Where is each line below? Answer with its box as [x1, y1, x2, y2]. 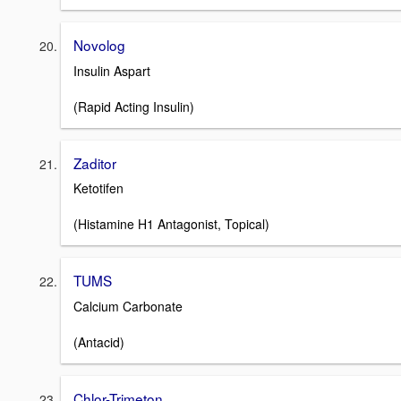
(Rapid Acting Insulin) [73, 97, 194, 115]
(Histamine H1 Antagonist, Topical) [73, 215, 269, 234]
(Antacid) [73, 333, 124, 352]
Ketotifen [73, 179, 124, 198]
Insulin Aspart [73, 61, 150, 80]
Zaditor [73, 152, 116, 173]
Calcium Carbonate [73, 297, 183, 316]
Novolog [73, 35, 125, 55]
